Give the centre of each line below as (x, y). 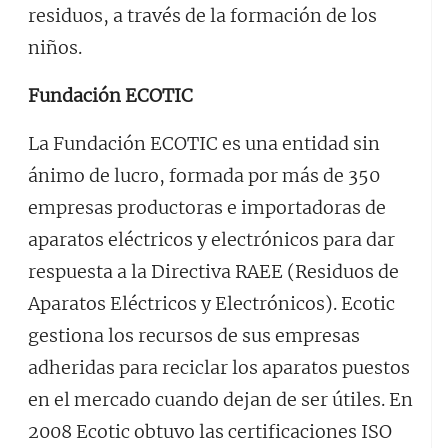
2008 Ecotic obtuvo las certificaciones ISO (210, 431)
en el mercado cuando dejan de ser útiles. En (220, 399)
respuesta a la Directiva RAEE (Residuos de (213, 271)
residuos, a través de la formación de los (202, 15)
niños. (55, 47)
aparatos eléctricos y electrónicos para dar (211, 239)
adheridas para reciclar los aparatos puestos (219, 367)
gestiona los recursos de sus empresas (194, 335)
